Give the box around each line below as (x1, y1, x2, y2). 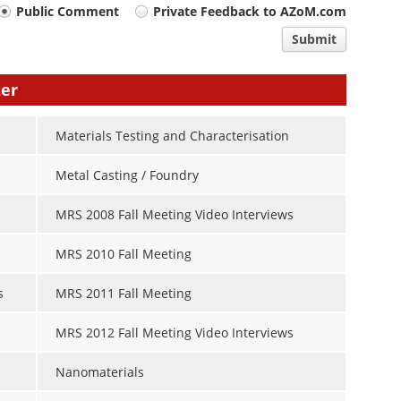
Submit (292, 30, 337, 47)
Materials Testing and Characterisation (55, 127, 289, 145)
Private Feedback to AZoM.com (153, 3, 347, 20)
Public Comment (16, 3, 120, 20)
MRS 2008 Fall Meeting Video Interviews (55, 206, 294, 224)
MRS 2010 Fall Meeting (55, 245, 192, 263)
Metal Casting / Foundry (55, 166, 199, 184)
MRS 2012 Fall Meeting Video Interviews (55, 324, 294, 342)
